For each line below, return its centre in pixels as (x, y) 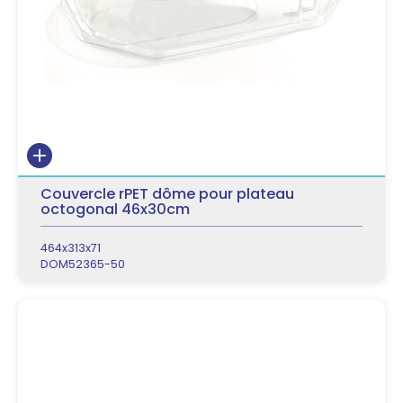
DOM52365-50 (83, 264)
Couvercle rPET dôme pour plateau (167, 194)
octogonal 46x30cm (115, 209)
